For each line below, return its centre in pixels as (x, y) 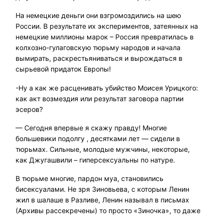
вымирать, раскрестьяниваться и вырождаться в (99, 58)
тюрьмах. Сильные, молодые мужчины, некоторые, (103, 149)
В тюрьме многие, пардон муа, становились (90, 179)
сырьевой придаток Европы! (63, 69)
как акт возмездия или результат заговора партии (100, 98)
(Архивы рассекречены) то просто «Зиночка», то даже (108, 211)
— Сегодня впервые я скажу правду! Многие (91, 128)
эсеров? (29, 109)
